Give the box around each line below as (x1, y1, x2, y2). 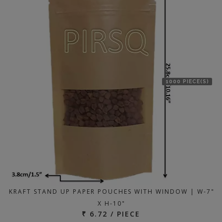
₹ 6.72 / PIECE (82, 209, 140, 219)
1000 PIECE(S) (165, 78, 209, 85)
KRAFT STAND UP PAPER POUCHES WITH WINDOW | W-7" (8, 187, 215, 196)
